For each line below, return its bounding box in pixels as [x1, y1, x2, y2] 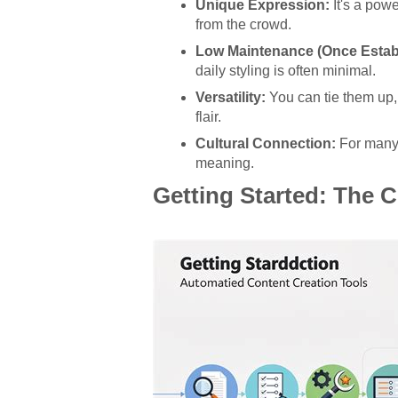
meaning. [195, 155, 254, 171]
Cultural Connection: [195, 135, 336, 151]
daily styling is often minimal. [195, 62, 376, 78]
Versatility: [195, 89, 266, 105]
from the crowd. [195, 16, 291, 32]
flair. [195, 108, 221, 124]
